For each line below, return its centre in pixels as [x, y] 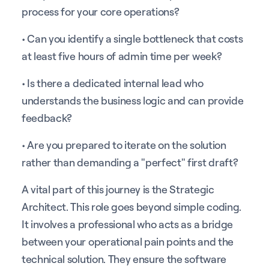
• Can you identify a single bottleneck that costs [132, 38]
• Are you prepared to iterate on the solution [124, 144]
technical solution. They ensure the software [124, 258]
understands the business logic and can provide [133, 100]
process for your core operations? [101, 11]
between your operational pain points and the [128, 241]
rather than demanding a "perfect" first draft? [130, 162]
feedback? [47, 117]
